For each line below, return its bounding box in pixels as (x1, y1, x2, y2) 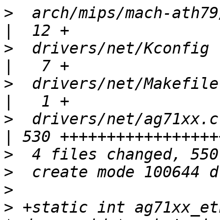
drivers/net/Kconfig (13, 39, 209, 57)
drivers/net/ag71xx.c (13, 110, 219, 128)
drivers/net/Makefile (13, 75, 219, 93)
